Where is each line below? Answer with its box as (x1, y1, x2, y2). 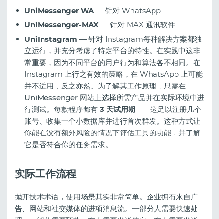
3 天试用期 (100, 104, 135, 114)
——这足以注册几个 (135, 104, 201, 114)
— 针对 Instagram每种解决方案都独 (77, 34, 202, 44)
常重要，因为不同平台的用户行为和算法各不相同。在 (24, 57, 200, 67)
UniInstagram (24, 34, 77, 44)
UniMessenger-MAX (24, 20, 99, 29)
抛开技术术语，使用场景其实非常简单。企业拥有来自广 (15, 192, 198, 201)
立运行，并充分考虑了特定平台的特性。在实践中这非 (24, 45, 200, 55)
